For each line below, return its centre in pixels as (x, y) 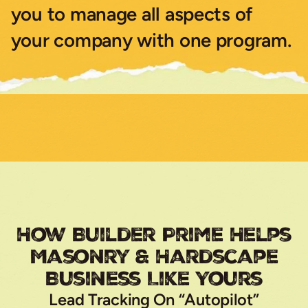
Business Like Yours (154, 278)
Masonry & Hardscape (154, 256)
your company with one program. (151, 41)
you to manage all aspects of (132, 14)
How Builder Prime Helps (154, 234)
